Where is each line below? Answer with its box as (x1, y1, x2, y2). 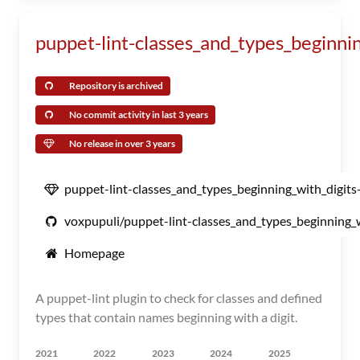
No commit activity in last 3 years (69, 108, 208, 121)
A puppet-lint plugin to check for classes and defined (35, 290, 322, 305)
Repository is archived (69, 80, 163, 92)
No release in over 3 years (69, 137, 175, 149)
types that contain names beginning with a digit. (35, 309, 297, 325)
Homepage (64, 245, 125, 260)
